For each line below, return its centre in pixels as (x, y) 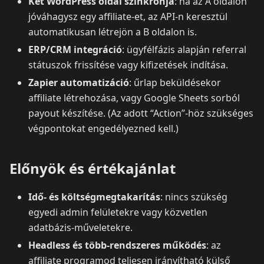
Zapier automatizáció (79, 82)
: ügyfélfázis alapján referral (184, 49)
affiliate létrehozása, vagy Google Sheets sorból (134, 98)
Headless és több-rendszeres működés (117, 245)
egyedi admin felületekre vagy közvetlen (118, 212)
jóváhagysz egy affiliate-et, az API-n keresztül (128, 16)
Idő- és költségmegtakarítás (94, 197)
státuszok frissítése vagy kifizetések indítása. (128, 65)
